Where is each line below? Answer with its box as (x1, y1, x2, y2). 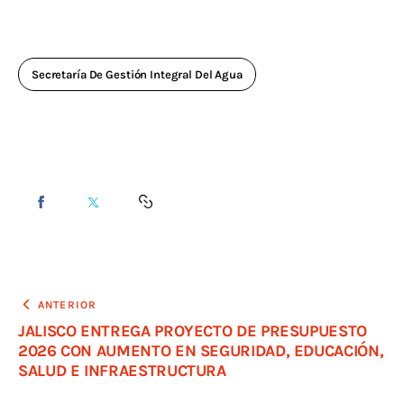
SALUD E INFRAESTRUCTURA (18, 360, 226, 381)
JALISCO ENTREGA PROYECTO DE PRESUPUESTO (18, 320, 367, 341)
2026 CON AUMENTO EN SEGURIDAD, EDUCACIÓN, (18, 340, 384, 361)
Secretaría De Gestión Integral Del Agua (32, 68, 243, 82)
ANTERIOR (37, 298, 97, 311)
